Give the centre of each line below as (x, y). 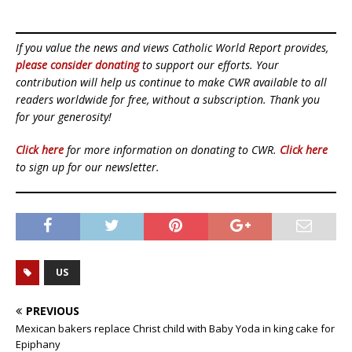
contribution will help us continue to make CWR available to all (171, 82)
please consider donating (77, 65)
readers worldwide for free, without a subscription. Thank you (168, 100)
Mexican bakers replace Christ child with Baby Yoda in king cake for (175, 329)
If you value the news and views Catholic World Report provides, (172, 48)
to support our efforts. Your (209, 65)
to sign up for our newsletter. (88, 167)
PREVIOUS (53, 311)
